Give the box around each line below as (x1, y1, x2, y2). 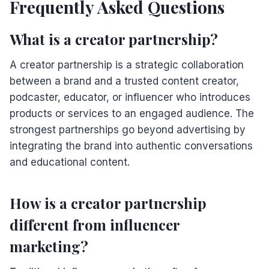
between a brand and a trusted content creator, (10, 74, 239, 87)
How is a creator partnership (10, 193, 207, 213)
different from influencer (10, 214, 180, 234)
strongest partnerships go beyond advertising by (10, 123, 246, 136)
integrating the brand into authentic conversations (10, 139, 253, 152)
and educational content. (10, 156, 130, 168)
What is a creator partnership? (10, 29, 218, 49)
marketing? (10, 236, 88, 256)
